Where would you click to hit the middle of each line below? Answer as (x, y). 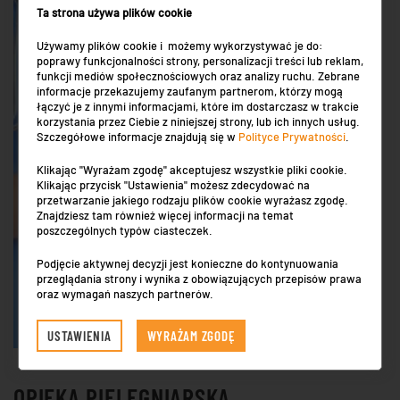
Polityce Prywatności (292, 136)
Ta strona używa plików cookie (114, 12)
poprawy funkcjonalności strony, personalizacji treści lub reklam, (200, 60)
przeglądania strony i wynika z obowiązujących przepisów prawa (199, 278)
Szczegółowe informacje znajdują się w (137, 136)
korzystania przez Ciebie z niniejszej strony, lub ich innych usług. (198, 121)
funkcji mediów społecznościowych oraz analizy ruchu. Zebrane (198, 75)
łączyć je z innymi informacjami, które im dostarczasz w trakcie (198, 106)
